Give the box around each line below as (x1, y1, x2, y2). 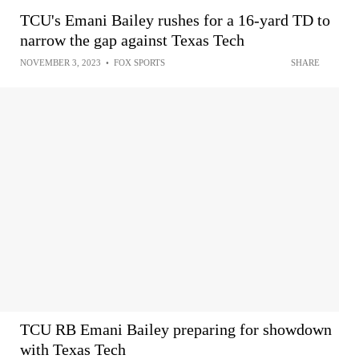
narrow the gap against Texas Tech (20, 30, 244, 49)
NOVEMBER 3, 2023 (20, 57, 101, 67)
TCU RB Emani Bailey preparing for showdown (20, 320, 332, 338)
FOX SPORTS (114, 57, 165, 67)
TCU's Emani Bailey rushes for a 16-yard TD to (20, 10, 330, 29)
